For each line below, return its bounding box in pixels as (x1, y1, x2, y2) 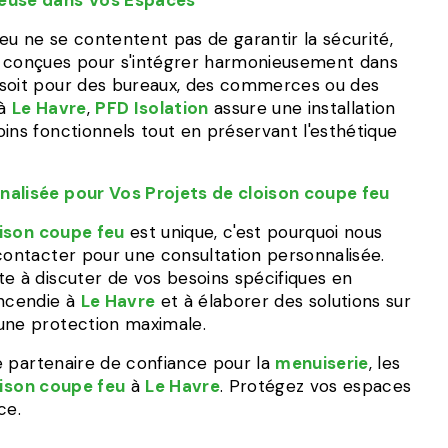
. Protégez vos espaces (220, 375, 412, 397)
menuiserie (275, 352, 369, 374)
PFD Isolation (95, 97, 209, 119)
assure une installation (208, 97, 396, 119)
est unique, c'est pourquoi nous (124, 221, 383, 243)
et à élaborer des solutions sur (155, 290, 412, 312)
